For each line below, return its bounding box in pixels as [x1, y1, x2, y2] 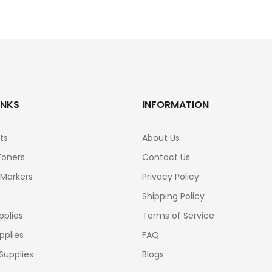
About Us [142, 132, 180, 144]
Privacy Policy [142, 171, 199, 183]
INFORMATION [142, 98, 209, 112]
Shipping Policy [142, 190, 205, 203]
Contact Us [142, 151, 190, 164]
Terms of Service [142, 209, 214, 222]
